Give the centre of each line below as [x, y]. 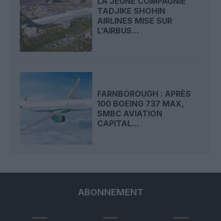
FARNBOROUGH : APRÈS [144, 93]
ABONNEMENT [110, 192]
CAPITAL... [118, 123]
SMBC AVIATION [130, 113]
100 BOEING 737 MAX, [141, 103]
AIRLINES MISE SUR [135, 20]
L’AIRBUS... [118, 30]
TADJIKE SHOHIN [131, 11]
